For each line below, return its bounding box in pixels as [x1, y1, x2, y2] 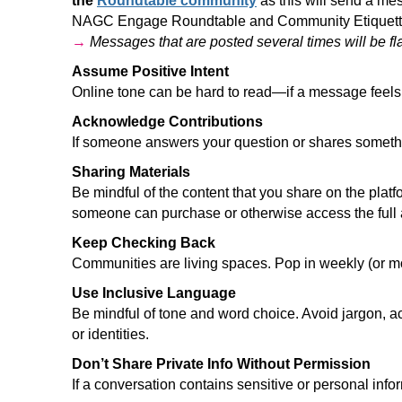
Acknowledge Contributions [72, 114, 263, 129]
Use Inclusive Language [72, 285, 236, 301]
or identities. [72, 327, 149, 342]
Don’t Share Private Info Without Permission [72, 356, 371, 371]
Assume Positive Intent [72, 64, 229, 79]
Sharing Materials [72, 164, 190, 179]
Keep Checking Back [72, 235, 215, 250]
